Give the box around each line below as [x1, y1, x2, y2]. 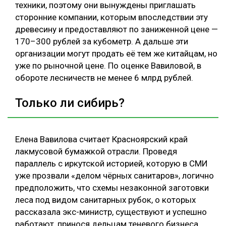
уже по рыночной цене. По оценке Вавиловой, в [15, 60, 201, 71]
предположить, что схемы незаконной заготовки [15, 182, 209, 193]
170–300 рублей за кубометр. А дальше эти [15, 36, 188, 46]
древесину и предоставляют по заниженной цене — [15, 24, 218, 34]
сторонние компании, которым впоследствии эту [15, 12, 208, 22]
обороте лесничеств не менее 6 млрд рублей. [15, 72, 193, 83]
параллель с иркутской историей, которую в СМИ [15, 158, 208, 168]
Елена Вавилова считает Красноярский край [15, 134, 188, 144]
